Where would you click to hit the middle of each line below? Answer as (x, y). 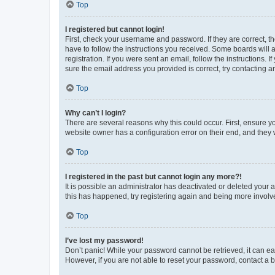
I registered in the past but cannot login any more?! (153, 176)
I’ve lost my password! (104, 240)
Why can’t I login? (95, 113)
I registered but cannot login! (115, 29)
